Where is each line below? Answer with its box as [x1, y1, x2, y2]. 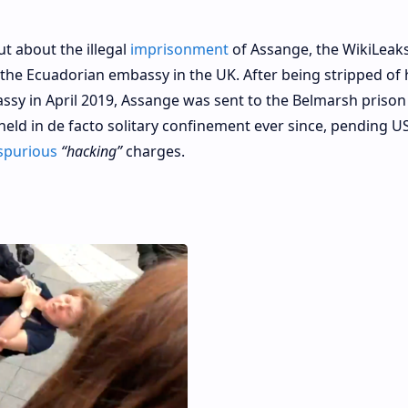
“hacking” [60, 140, 122, 161]
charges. [121, 140, 185, 161]
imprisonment [129, 38, 229, 59]
